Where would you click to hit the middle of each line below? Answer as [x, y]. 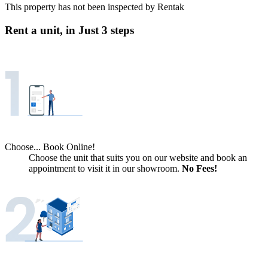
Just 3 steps [106, 30]
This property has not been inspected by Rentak [95, 7]
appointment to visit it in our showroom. [104, 168]
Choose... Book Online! [50, 147]
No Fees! [200, 168]
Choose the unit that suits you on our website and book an [138, 157]
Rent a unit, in [40, 30]
